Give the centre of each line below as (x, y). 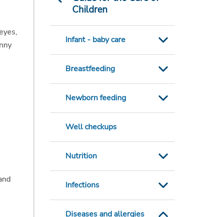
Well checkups (91, 127)
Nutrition (81, 156)
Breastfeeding (90, 69)
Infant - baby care (95, 40)
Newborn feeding (95, 98)
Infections (82, 185)
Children (90, 10)
